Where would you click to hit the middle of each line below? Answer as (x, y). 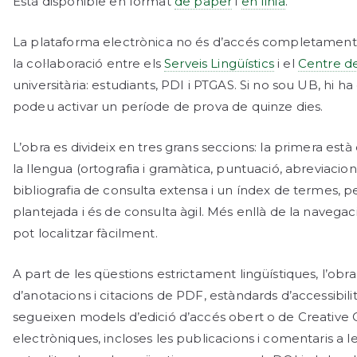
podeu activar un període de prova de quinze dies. (168, 107)
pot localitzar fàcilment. (85, 233)
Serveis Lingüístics (219, 64)
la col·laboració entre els (89, 64)
